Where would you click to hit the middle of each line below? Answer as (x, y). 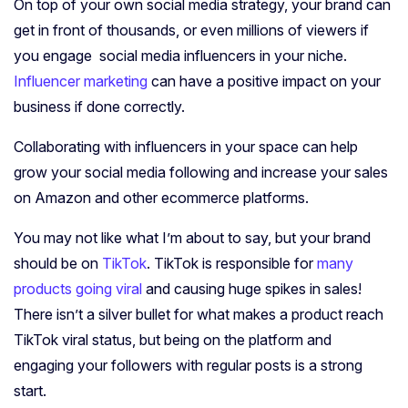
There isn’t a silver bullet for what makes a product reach (199, 314)
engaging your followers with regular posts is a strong (188, 365)
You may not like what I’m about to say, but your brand (192, 237)
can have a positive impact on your (264, 81)
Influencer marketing (81, 81)
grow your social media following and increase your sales (201, 172)
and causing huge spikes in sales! (252, 288)
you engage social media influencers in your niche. (180, 55)
